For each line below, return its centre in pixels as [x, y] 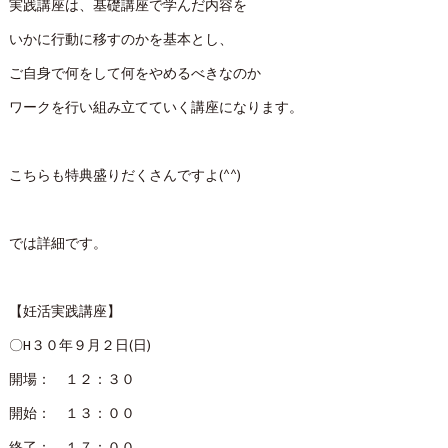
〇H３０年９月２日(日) [79, 346]
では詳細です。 [57, 244]
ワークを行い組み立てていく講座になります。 [155, 108]
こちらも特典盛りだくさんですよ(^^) [124, 176]
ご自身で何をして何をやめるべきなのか [134, 74]
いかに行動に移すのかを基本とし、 [120, 40]
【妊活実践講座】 [64, 312]
